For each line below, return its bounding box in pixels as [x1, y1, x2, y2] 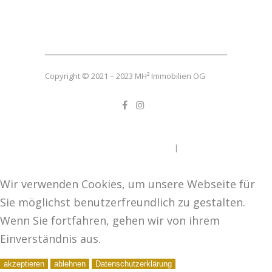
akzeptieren [4, 259, 44, 268]
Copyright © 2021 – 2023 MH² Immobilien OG [45, 70, 205, 81]
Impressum [131, 142, 172, 153]
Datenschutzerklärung [95, 259, 172, 268]
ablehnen [54, 259, 86, 268]
